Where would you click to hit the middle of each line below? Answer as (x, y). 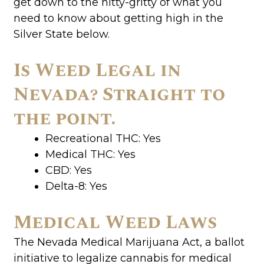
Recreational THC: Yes (103, 138)
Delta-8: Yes (76, 186)
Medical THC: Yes (90, 154)
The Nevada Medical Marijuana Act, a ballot (129, 242)
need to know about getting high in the (118, 18)
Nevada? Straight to (119, 94)
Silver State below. (61, 34)
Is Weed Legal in (97, 70)
